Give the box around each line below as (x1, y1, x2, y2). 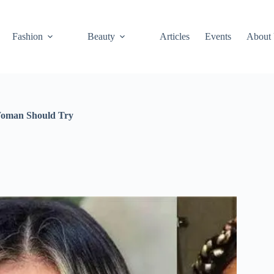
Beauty (87, 31, 116, 42)
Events (205, 31, 232, 42)
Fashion (12, 31, 43, 42)
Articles (160, 31, 190, 42)
